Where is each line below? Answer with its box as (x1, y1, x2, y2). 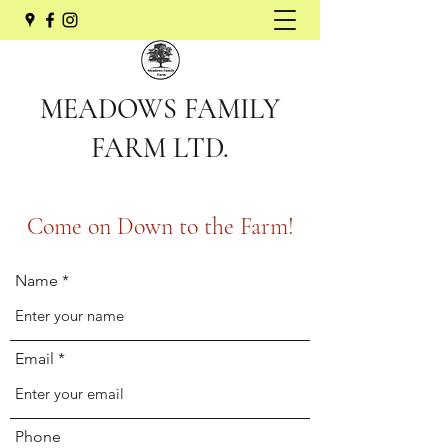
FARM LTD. (91, 131, 229, 165)
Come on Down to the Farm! (26, 212, 294, 241)
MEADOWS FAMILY (40, 92, 280, 126)
